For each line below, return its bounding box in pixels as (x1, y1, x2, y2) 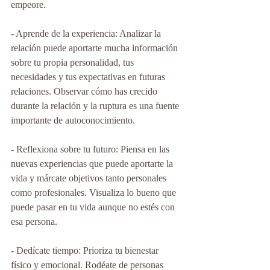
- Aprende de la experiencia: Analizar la (11, 28, 163, 39)
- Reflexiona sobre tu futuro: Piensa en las (11, 144, 172, 154)
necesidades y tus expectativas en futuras (11, 72, 168, 82)
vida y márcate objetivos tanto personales (11, 173, 169, 183)
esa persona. (11, 216, 57, 227)
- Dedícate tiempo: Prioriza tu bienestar (11, 245, 161, 256)
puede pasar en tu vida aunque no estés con (11, 202, 177, 212)
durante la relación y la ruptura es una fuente (11, 101, 181, 111)
